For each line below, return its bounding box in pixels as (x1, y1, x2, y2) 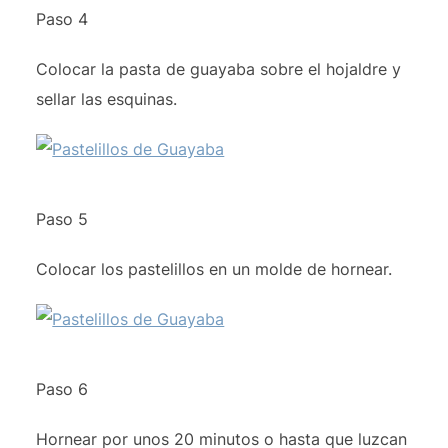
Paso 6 (36, 379, 89, 400)
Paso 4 (36, 9, 89, 30)
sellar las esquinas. (36, 89, 178, 110)
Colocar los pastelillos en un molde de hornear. (36, 259, 393, 280)
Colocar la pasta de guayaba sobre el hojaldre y (36, 59, 402, 80)
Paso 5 (36, 209, 89, 230)
